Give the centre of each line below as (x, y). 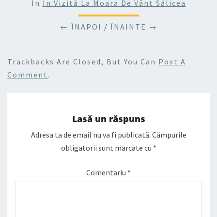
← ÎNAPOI (81, 27)
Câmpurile (169, 135)
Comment (28, 75)
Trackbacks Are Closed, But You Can (83, 62)
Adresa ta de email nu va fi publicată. (91, 135)
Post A (172, 62)
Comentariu (107, 173)
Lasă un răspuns (108, 119)
